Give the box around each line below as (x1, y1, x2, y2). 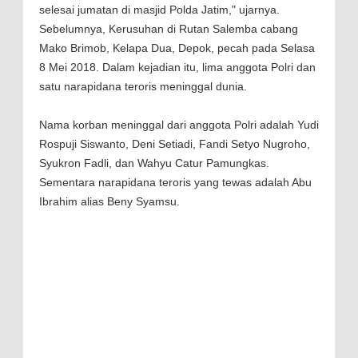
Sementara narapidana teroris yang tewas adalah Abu (39, 176, 312, 189)
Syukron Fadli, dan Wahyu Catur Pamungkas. (39, 157, 269, 170)
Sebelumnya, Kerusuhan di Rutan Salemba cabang (39, 22, 298, 36)
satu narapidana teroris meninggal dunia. (39, 80, 247, 93)
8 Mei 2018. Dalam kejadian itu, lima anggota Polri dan (39, 61, 316, 74)
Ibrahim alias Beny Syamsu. (39, 195, 180, 209)
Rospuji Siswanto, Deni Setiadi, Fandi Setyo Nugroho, (39, 137, 310, 151)
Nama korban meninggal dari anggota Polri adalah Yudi (39, 118, 319, 132)
